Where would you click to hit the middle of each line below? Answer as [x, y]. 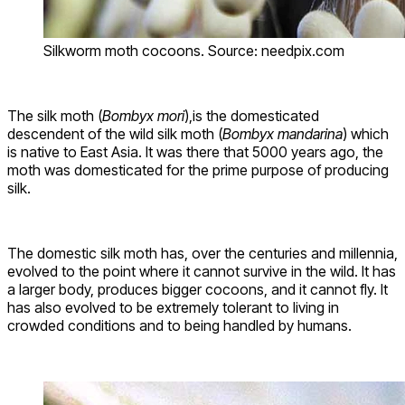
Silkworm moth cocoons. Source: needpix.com [194, 50]
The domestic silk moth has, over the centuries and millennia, [202, 253]
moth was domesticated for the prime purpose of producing [198, 170]
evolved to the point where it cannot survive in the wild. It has [202, 271]
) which [366, 133]
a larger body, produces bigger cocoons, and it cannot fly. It [198, 289]
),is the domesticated [252, 115]
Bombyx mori [143, 115]
